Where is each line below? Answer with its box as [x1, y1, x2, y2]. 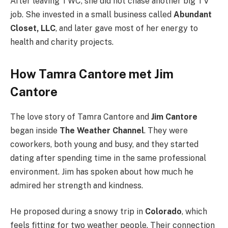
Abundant [174, 9, 212, 19]
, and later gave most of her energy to [55, 23, 198, 33]
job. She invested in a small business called [10, 9, 174, 19]
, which [182, 207, 207, 217]
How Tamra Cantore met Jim [10, 66, 174, 81]
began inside [10, 125, 60, 135]
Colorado [145, 207, 182, 217]
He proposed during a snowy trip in [10, 207, 145, 217]
